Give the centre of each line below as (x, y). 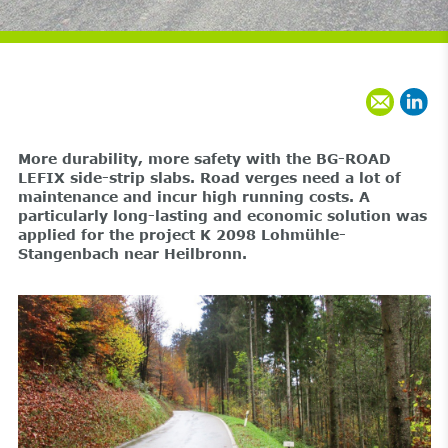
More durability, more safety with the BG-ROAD (204, 158)
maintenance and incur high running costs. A (193, 196)
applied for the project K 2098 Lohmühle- (181, 234)
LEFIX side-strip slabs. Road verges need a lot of (209, 177)
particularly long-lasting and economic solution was (222, 215)
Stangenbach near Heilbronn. (132, 253)
